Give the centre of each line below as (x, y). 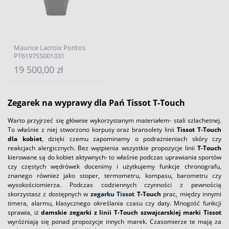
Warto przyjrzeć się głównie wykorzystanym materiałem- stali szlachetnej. (114, 120)
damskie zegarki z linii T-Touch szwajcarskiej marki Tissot (131, 212)
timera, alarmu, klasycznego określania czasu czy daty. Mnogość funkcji (114, 203)
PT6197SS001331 (39, 56)
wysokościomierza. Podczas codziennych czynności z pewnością (114, 185)
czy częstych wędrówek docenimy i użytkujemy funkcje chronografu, (114, 166)
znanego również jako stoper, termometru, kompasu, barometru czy (114, 175)
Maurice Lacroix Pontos (50, 48)
